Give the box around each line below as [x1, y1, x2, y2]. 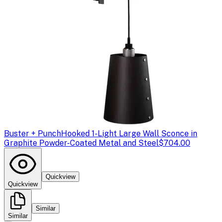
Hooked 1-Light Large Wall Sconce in [61, 128, 197, 138]
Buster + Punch [4, 128, 61, 138]
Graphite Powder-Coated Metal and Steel [4, 138, 159, 148]
